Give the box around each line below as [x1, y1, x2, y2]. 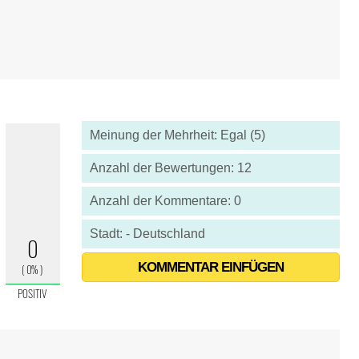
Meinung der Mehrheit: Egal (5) [89, 128, 265, 142]
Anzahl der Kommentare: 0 [89, 194, 241, 208]
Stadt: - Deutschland [89, 227, 205, 240]
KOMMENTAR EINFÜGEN [137, 260, 284, 275]
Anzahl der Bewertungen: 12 [89, 161, 252, 175]
